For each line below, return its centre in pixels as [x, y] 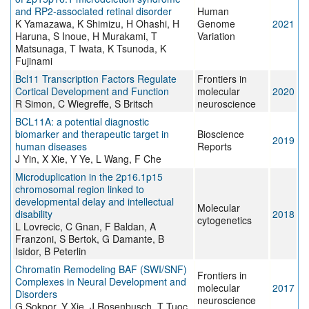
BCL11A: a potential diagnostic [82, 122]
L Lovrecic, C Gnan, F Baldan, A [86, 227]
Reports [215, 147]
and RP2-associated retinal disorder [93, 11]
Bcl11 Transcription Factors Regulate [96, 79]
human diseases [51, 147]
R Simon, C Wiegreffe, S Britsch [84, 104]
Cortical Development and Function [92, 91]
